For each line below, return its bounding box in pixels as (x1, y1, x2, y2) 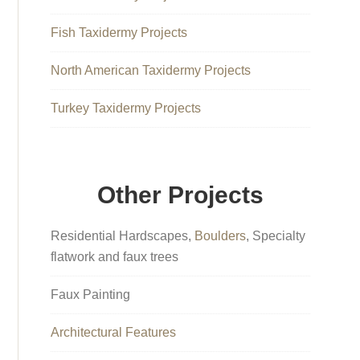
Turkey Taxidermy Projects (51, 100, 202, 115)
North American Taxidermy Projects (51, 63, 252, 77)
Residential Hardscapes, (51, 228, 195, 243)
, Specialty (246, 228, 306, 243)
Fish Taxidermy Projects (51, 25, 188, 39)
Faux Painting (51, 287, 131, 301)
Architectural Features (51, 325, 177, 339)
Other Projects (97, 181, 264, 208)
